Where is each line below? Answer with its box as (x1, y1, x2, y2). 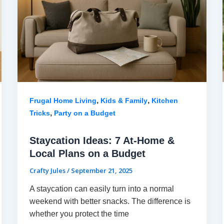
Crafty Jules (29, 165, 67, 175)
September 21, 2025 (70, 165, 132, 175)
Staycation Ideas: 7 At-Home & (29, 134, 174, 146)
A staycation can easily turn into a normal (29, 184, 174, 193)
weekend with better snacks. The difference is (29, 197, 190, 206)
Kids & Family (100, 96, 147, 104)
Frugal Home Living (29, 96, 96, 104)
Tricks (29, 108, 50, 117)
